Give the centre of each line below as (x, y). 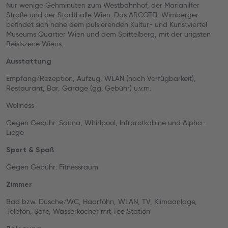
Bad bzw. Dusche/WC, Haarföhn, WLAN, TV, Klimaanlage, (102, 202)
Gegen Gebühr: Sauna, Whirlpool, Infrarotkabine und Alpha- (106, 123)
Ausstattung (29, 61)
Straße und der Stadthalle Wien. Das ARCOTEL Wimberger (102, 15)
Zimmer (19, 184)
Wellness (20, 105)
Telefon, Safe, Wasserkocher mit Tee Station (78, 211)
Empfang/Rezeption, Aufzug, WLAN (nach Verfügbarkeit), (101, 78)
